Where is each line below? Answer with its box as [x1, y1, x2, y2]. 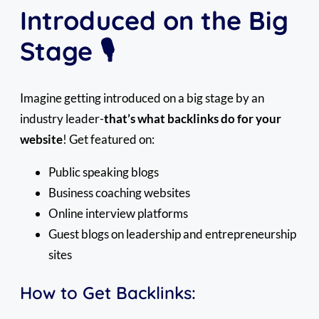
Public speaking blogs [48, 164, 159, 179]
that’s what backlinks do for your [104, 110, 281, 126]
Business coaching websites [48, 184, 190, 200]
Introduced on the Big [20, 4, 288, 36]
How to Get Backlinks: [20, 281, 196, 303]
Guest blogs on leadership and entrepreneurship [48, 226, 296, 241]
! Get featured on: [63, 131, 155, 147]
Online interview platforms [48, 205, 188, 221]
